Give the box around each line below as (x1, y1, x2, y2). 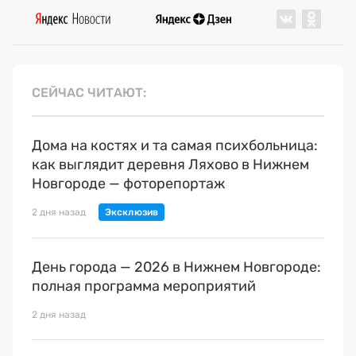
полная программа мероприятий (32, 277, 256, 295)
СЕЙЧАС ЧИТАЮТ (32, 84, 143, 100)
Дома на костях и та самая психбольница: (32, 136, 318, 154)
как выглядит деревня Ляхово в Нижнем (32, 155, 309, 173)
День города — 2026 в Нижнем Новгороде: (32, 257, 321, 276)
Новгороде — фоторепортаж (32, 174, 225, 192)
